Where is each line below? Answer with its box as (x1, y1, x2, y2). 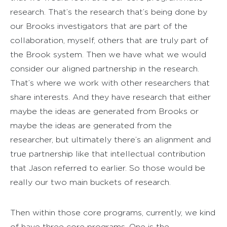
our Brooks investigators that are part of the (10, 21, 187, 30)
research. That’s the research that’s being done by (10, 7, 207, 16)
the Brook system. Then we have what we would (10, 50, 206, 59)
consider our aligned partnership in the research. (10, 64, 199, 73)
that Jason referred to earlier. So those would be (10, 163, 205, 172)
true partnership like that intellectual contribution (10, 149, 205, 158)
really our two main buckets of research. (10, 177, 171, 186)
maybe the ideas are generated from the (10, 121, 172, 130)
